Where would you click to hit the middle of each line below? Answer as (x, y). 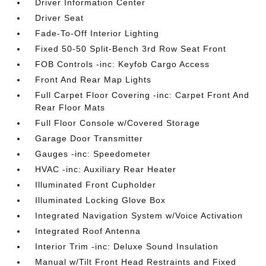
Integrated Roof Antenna (88, 231)
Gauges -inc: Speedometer (93, 154)
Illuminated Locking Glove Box (101, 200)
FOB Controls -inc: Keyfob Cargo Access (123, 64)
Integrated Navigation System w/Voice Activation (139, 216)
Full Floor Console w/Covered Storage (118, 123)
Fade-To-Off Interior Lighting (97, 33)
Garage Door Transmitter (89, 138)
